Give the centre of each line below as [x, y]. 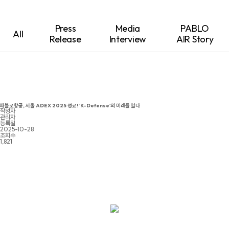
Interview [128, 39]
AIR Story [195, 39]
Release [65, 39]
